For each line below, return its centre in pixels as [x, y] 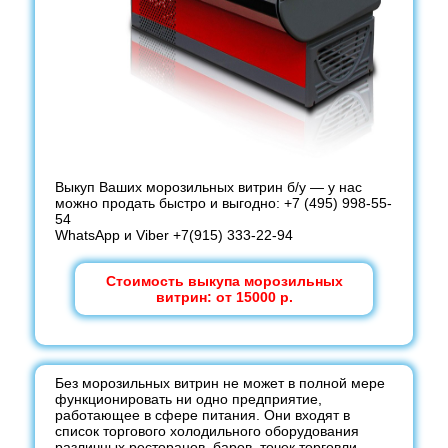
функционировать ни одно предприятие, [188, 399]
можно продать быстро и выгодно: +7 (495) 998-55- [223, 203]
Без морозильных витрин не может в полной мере [220, 383]
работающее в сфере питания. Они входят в [202, 415]
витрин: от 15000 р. [224, 297]
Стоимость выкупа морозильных [224, 281]
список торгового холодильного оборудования [207, 431]
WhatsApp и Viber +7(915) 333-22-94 [174, 235]
